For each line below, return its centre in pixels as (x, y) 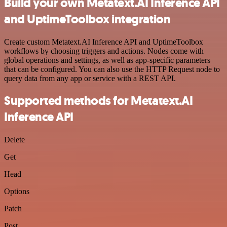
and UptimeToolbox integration (87, 19)
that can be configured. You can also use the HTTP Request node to (112, 69)
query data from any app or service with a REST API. (90, 78)
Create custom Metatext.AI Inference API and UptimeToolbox (104, 42)
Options (17, 192)
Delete (14, 140)
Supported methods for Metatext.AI (99, 101)
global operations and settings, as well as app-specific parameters (107, 60)
